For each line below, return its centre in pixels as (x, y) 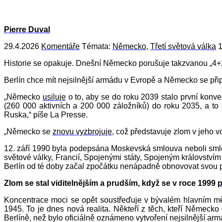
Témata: (96, 47)
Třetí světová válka (183, 47)
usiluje (54, 97)
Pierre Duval (27, 30)
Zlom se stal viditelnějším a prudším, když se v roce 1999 (111, 183)
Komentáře (60, 47)
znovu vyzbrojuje (82, 132)
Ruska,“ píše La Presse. (46, 115)
